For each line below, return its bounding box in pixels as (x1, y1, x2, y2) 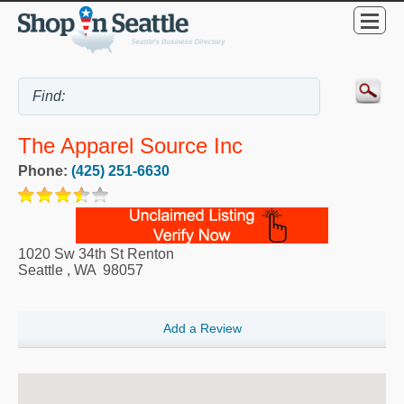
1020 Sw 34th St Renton (18, 245, 174, 262)
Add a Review (162, 321, 242, 336)
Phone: (18, 162, 71, 179)
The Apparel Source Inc (18, 133, 243, 158)
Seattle (18, 262, 63, 278)
